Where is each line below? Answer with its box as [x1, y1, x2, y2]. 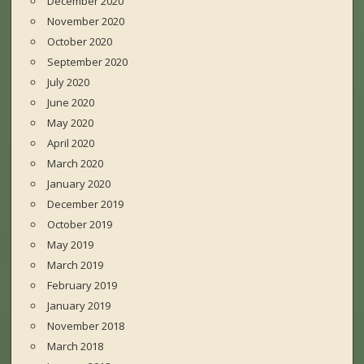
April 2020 [47, 136, 95, 151]
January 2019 [47, 298, 111, 314]
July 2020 [47, 75, 90, 90]
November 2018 [47, 318, 125, 334]
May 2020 [47, 115, 94, 131]
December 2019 [47, 197, 124, 212]
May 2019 [47, 237, 94, 253]
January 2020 [47, 176, 111, 192]
